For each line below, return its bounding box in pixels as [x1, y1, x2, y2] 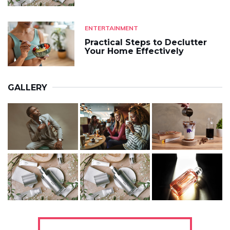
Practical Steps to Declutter [85, 37, 207, 48]
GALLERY [8, 82, 47, 92]
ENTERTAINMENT [85, 24, 138, 32]
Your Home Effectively [85, 46, 184, 56]
